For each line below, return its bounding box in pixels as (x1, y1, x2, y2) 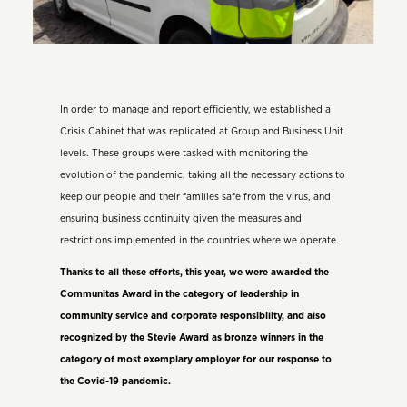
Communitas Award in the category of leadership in (59, 289, 299, 299)
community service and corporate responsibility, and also (59, 311, 326, 321)
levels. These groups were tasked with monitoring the (59, 149, 308, 159)
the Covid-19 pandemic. (59, 376, 171, 386)
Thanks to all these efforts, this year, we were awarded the (59, 267, 329, 277)
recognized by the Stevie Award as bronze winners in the (59, 333, 323, 342)
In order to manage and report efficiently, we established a (59, 105, 331, 115)
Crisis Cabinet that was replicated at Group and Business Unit (59, 127, 343, 137)
